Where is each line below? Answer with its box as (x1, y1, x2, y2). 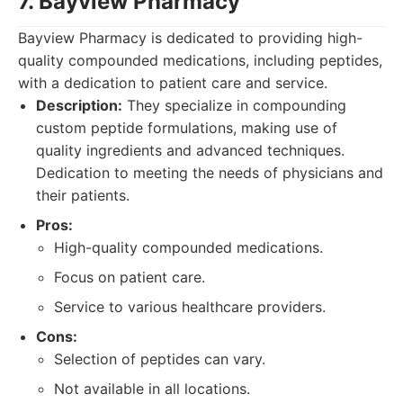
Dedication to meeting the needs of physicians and (36, 164, 383, 182)
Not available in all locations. (54, 380, 250, 398)
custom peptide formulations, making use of (36, 119, 337, 137)
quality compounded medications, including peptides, (18, 51, 382, 69)
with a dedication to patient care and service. (18, 74, 327, 92)
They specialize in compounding (122, 96, 346, 114)
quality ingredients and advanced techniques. (36, 141, 345, 159)
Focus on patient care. (54, 268, 205, 286)
